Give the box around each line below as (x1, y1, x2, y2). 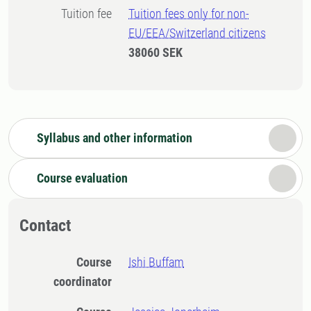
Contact (19, 216, 71, 235)
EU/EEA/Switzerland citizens (128, 26, 267, 40)
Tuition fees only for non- (128, 6, 250, 21)
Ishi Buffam (128, 255, 185, 269)
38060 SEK (128, 45, 183, 60)
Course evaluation (37, 171, 128, 185)
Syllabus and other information (37, 131, 192, 145)
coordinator (53, 274, 112, 289)
